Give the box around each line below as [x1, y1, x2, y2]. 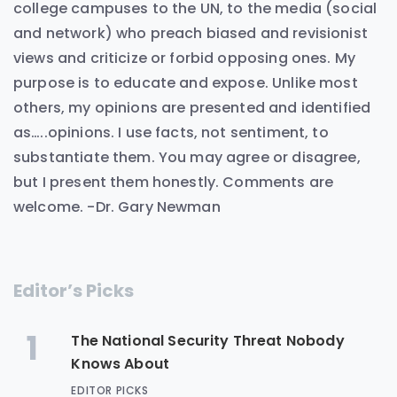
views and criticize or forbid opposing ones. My [13, 47, 356, 68]
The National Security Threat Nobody [71, 331, 345, 352]
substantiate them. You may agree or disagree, [13, 146, 361, 167]
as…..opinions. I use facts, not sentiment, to [13, 121, 329, 143]
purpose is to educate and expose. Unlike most [13, 72, 358, 93]
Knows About [71, 354, 170, 375]
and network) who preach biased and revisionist [13, 22, 368, 43]
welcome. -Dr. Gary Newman [13, 196, 221, 217]
